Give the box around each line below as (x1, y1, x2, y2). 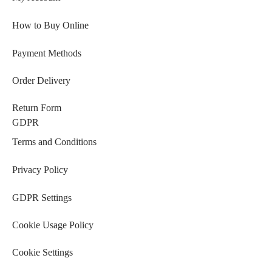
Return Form (12, 102, 61, 113)
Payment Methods (12, 47, 81, 58)
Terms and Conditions (12, 137, 97, 148)
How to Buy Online (12, 20, 89, 31)
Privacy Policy (12, 165, 68, 175)
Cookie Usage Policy (12, 219, 93, 230)
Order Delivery (12, 75, 70, 86)
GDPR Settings (12, 192, 72, 203)
